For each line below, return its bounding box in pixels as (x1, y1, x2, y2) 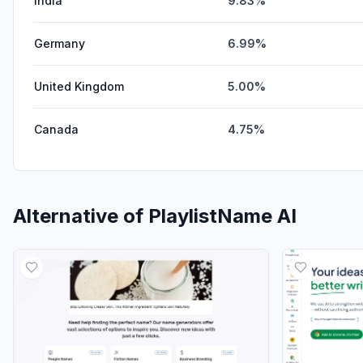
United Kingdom (34, 79, 124, 93)
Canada (34, 122, 79, 136)
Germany (34, 36, 85, 50)
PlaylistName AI (148, 203, 297, 228)
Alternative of (13, 203, 148, 228)
